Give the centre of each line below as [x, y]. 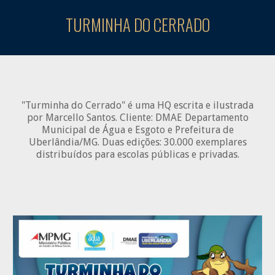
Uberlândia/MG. [65, 142]
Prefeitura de [204, 130]
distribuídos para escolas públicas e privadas [137, 154]
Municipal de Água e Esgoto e [108, 130]
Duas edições [130, 142]
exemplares [221, 142]
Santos [101, 118]
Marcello [66, 118]
